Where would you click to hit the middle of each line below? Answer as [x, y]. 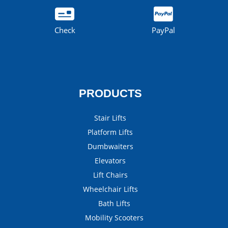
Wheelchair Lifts [110, 189]
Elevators [110, 161]
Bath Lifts [114, 203]
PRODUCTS [110, 93]
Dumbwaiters [110, 146]
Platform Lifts [110, 132]
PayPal [163, 30]
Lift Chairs [110, 175]
